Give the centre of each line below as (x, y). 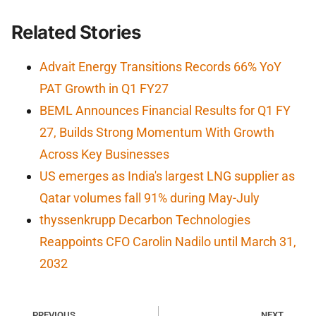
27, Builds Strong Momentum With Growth (157, 132)
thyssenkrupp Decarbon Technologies (145, 219)
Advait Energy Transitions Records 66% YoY (160, 66)
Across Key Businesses (104, 154)
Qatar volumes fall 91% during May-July (150, 197)
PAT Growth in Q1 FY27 (104, 88)
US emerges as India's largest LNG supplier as (167, 176)
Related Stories (77, 32)
